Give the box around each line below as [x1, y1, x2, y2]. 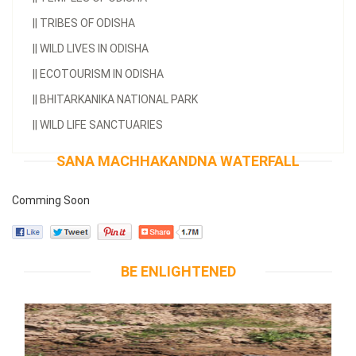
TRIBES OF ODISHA [37, 16, 135, 29]
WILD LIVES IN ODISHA [37, 41, 149, 55]
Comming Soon [12, 193, 90, 207]
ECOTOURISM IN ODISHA [37, 67, 164, 80]
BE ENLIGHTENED [120, 262, 236, 280]
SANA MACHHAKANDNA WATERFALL [56, 152, 300, 169]
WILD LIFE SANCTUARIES [37, 118, 163, 131]
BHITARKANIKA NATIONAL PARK [37, 92, 198, 106]
